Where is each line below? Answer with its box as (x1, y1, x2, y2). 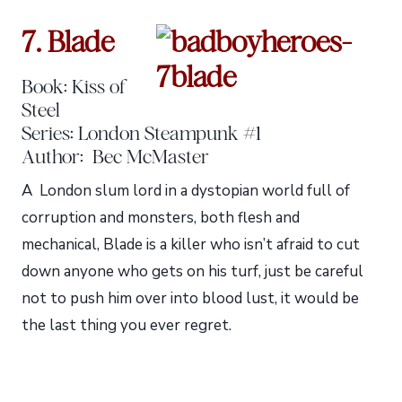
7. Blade (22, 24, 114, 59)
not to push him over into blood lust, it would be (22, 287, 359, 309)
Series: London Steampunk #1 (22, 120, 261, 144)
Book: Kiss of (22, 74, 125, 98)
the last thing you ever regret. (22, 314, 232, 336)
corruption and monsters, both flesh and (22, 206, 300, 228)
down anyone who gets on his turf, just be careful (22, 260, 363, 282)
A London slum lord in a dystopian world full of (22, 179, 350, 201)
